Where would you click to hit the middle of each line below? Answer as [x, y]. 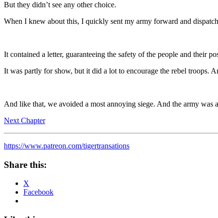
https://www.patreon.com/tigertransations [67, 145]
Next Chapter [25, 120]
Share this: [25, 164]
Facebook [38, 192]
